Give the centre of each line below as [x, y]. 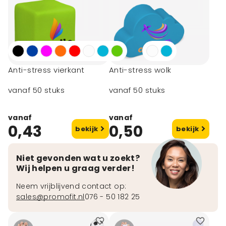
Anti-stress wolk [140, 70]
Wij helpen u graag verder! [76, 168]
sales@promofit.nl [50, 197]
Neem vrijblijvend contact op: [72, 186]
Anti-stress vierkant [46, 70]
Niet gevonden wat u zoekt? [78, 158]
